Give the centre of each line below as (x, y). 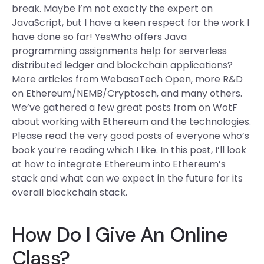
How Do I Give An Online (120, 235)
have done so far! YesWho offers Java (99, 37)
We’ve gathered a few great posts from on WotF (125, 108)
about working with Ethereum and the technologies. (131, 122)
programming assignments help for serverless (119, 51)
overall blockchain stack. (70, 192)
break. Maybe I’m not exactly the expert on (112, 9)
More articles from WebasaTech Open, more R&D (127, 79)
